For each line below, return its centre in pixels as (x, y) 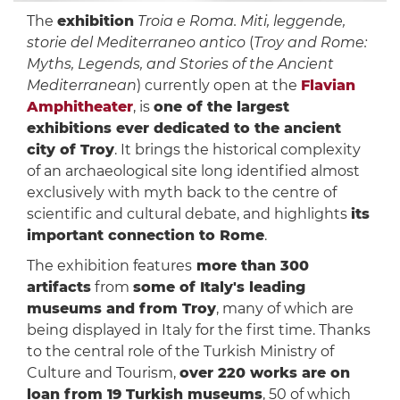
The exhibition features (109, 266)
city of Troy (70, 150)
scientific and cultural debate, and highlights (188, 214)
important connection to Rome (145, 236)
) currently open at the (218, 86)
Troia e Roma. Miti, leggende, (241, 21)
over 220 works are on (264, 373)
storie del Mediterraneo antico (137, 43)
